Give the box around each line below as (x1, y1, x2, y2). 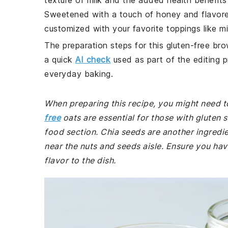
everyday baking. (44, 69, 113, 79)
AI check (75, 54, 110, 65)
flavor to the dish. (44, 155, 116, 165)
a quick (44, 54, 75, 65)
